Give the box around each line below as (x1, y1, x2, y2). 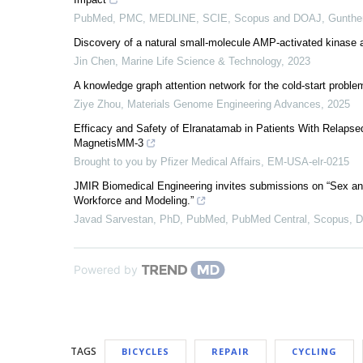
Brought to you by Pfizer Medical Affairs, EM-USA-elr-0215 (74, 156, 349, 168)
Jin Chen (74, 55, 115, 67)
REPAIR (211, 345, 250, 357)
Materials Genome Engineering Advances (127, 98, 321, 110)
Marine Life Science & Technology (122, 55, 281, 67)
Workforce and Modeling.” (74, 194, 194, 207)
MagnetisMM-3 (74, 137, 143, 149)
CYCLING (292, 345, 337, 357)
